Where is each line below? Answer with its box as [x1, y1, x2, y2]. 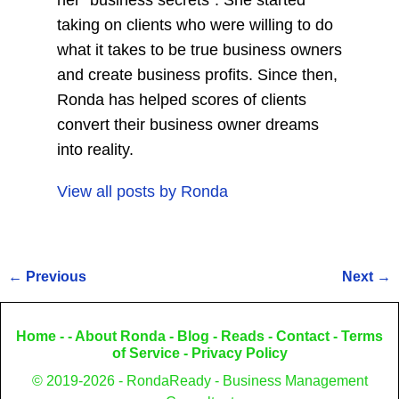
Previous [21, 268, 86, 285]
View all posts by [56, 182, 181, 200]
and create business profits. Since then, [56, 66, 338, 85]
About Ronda [75, 329, 166, 345]
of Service [111, 346, 180, 362]
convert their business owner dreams [56, 116, 319, 134]
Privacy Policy [191, 346, 288, 362]
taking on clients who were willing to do [56, 16, 333, 35]
